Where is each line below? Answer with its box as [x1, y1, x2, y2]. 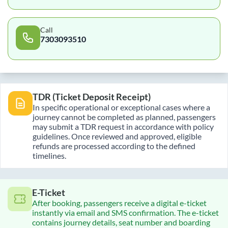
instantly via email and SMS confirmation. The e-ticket [32, 208, 219, 218]
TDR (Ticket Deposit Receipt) [33, 91, 151, 103]
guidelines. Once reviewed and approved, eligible [33, 131, 202, 141]
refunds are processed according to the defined [33, 141, 195, 151]
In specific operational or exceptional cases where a [33, 102, 210, 112]
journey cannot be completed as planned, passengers [33, 112, 216, 122]
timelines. [33, 151, 66, 161]
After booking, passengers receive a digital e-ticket [32, 198, 207, 208]
